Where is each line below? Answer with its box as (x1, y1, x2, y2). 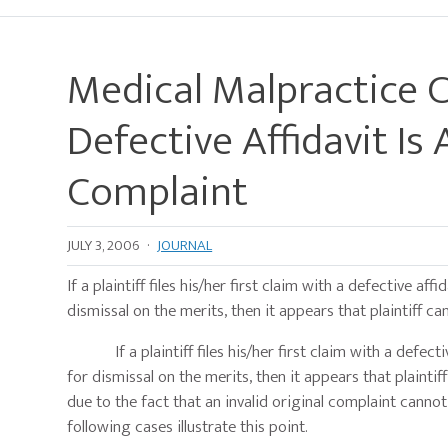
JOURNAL (157, 233, 213, 259)
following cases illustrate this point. (67, 413, 309, 442)
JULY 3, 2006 (67, 233, 140, 259)
